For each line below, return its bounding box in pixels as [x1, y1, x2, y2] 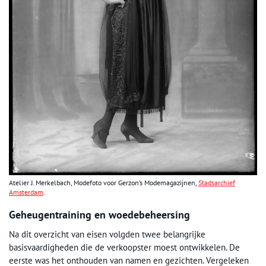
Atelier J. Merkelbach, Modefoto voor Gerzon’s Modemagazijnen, [9, 178, 198, 188]
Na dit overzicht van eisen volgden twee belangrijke [9, 229, 205, 240]
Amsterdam [9, 188, 43, 197]
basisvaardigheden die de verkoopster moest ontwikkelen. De [9, 242, 240, 254]
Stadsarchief [198, 178, 235, 188]
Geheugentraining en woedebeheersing [9, 208, 190, 222]
